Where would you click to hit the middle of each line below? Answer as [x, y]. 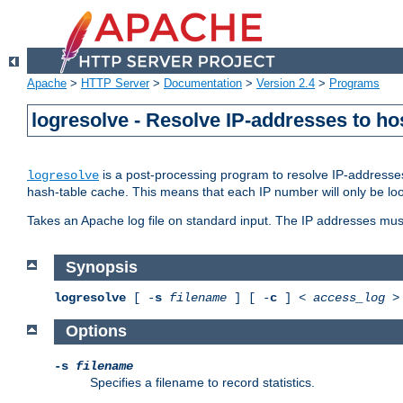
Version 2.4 [286, 84]
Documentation [203, 84]
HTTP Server [115, 84]
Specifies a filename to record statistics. [202, 383]
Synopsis [101, 268]
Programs [354, 84]
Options [96, 331]
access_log [349, 297]
